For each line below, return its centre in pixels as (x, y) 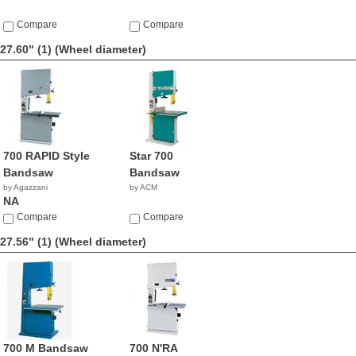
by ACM (144, 187)
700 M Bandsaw (46, 348)
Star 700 (152, 156)
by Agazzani (25, 187)
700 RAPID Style (46, 156)
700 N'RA (154, 348)
